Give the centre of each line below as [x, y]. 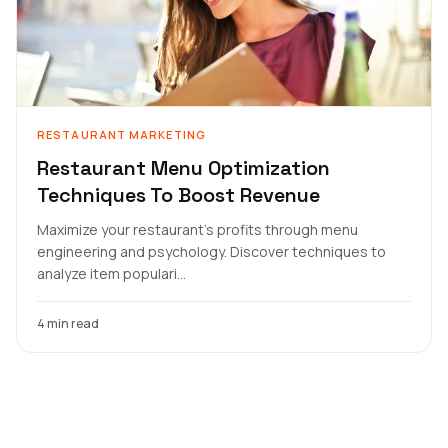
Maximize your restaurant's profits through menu [197, 229]
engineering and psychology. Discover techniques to [211, 251]
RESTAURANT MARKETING [121, 134]
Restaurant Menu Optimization [183, 168]
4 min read [68, 323]
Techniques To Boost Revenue [178, 195]
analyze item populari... [111, 273]
